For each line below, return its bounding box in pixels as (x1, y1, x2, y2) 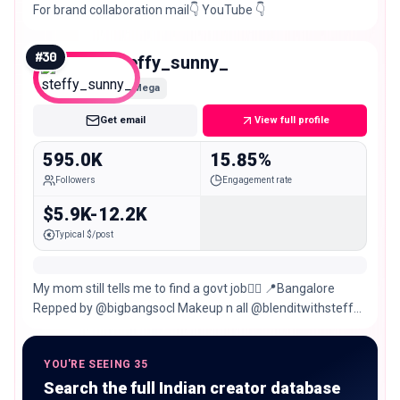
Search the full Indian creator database (44, 379, 340, 398)
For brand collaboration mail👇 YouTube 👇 (33, 2, 265, 17)
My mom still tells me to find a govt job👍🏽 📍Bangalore (33, 281, 335, 296)
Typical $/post (55, 229, 113, 240)
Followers (55, 175, 96, 186)
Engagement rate (221, 175, 292, 186)
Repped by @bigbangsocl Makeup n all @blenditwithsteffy (33, 301, 360, 316)
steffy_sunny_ (112, 51, 229, 73)
